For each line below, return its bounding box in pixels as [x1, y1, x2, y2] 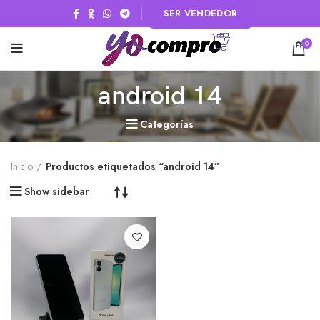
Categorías [140, 117, 194, 131]
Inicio [11, 159, 33, 174]
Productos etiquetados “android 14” [46, 159, 219, 174]
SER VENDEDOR [163, 6, 238, 20]
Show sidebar [24, 184, 89, 199]
